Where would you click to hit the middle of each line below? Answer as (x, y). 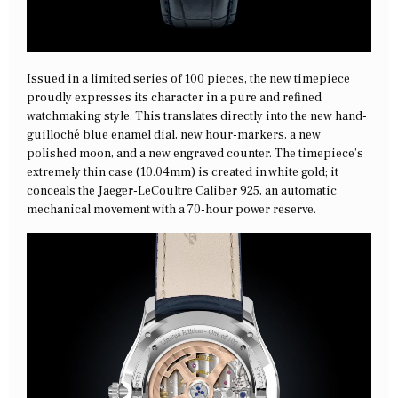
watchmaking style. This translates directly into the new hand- (197, 117)
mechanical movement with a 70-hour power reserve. (171, 210)
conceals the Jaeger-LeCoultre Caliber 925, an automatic (182, 191)
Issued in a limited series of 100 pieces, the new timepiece (188, 80)
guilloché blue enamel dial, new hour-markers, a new (174, 135)
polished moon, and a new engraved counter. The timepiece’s (195, 154)
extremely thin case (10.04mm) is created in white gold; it (183, 173)
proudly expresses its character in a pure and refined (174, 98)
